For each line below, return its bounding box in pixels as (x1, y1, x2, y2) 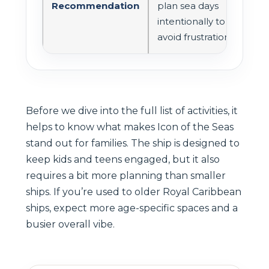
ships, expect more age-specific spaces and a (26, 202, 238, 214)
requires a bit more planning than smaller (26, 169, 226, 181)
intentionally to (157, 15, 225, 27)
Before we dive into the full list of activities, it (26, 104, 238, 116)
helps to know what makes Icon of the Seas (26, 121, 234, 133)
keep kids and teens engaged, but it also (26, 153, 220, 165)
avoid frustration (157, 31, 230, 43)
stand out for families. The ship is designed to (26, 137, 240, 149)
